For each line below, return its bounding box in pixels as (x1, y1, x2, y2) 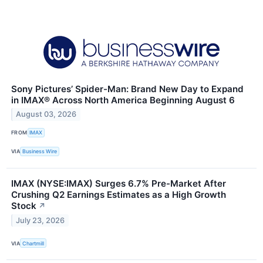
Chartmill (22, 240, 45, 247)
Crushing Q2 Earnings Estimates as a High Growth (11, 189, 226, 200)
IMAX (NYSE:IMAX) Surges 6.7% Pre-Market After (11, 178, 226, 189)
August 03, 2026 (16, 110, 77, 119)
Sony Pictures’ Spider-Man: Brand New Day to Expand (11, 83, 244, 95)
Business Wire (22, 148, 58, 155)
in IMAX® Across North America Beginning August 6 (11, 94, 235, 106)
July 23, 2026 (16, 215, 65, 225)
